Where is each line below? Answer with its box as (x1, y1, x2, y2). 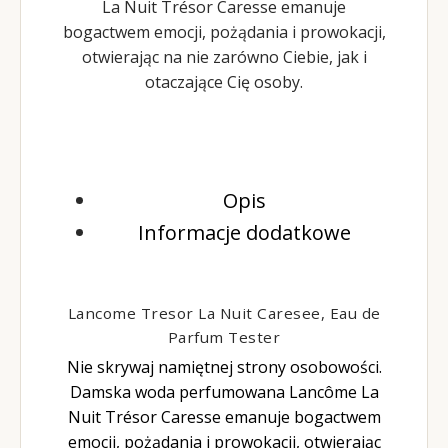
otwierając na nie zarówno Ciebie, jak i (81, 46, 367, 68)
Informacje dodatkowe (137, 219, 351, 246)
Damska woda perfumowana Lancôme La (69, 381, 379, 403)
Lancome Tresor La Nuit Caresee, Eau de (67, 303, 381, 323)
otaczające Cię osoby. (145, 71, 303, 93)
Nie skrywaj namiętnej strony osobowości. (66, 356, 382, 378)
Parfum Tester (167, 327, 281, 347)
